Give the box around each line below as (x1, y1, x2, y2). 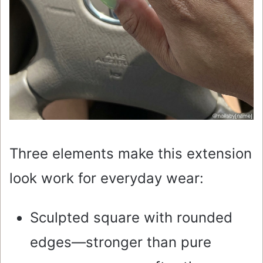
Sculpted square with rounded (30, 209, 232, 227)
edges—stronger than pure (30, 234, 211, 251)
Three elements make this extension (9, 145, 252, 163)
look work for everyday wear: (9, 170, 204, 187)
